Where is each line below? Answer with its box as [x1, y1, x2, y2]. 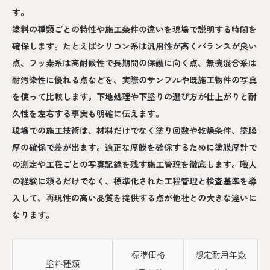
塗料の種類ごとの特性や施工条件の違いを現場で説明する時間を [12, 22, 257, 35]
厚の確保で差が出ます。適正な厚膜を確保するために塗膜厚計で [12, 140, 257, 153]
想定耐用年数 [195, 248, 246, 260]
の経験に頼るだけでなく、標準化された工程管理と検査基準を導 [12, 174, 257, 187]
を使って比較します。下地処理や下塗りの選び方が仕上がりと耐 [12, 90, 257, 102]
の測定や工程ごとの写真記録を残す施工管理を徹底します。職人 [12, 157, 257, 170]
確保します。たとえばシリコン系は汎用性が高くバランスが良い [12, 39, 257, 52]
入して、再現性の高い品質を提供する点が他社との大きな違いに [12, 191, 257, 204]
